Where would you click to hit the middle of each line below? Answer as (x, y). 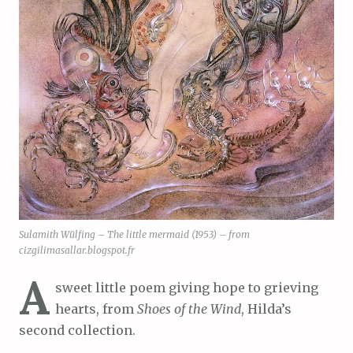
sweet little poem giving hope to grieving (187, 287)
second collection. (77, 330)
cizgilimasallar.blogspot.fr (77, 250)
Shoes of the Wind (189, 308)
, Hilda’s (266, 308)
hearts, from (96, 308)
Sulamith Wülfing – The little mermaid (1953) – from (134, 234)
